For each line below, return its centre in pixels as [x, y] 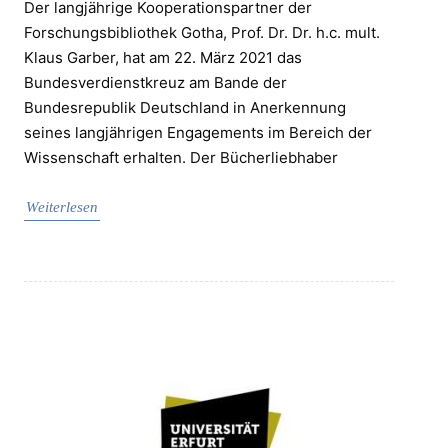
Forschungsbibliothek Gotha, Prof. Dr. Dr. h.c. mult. [202, 33]
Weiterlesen [62, 207]
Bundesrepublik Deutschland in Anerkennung [185, 108]
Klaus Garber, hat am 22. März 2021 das [163, 58]
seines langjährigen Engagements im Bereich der [198, 133]
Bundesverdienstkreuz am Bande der [155, 83]
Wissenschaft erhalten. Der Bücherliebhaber [181, 158]
